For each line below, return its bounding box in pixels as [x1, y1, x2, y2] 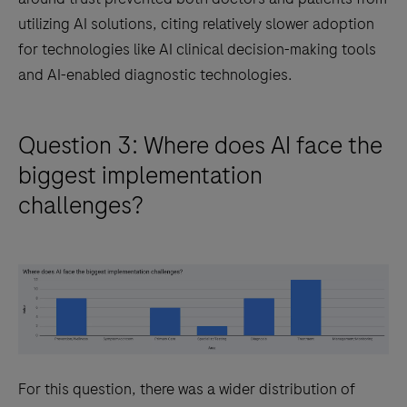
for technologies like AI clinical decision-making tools [18, 37, 376, 60]
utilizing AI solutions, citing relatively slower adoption [18, 12, 374, 35]
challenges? [18, 187, 144, 223]
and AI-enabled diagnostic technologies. [18, 63, 293, 85]
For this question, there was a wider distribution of [18, 378, 355, 401]
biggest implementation [18, 157, 263, 193]
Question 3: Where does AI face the [18, 127, 382, 163]
